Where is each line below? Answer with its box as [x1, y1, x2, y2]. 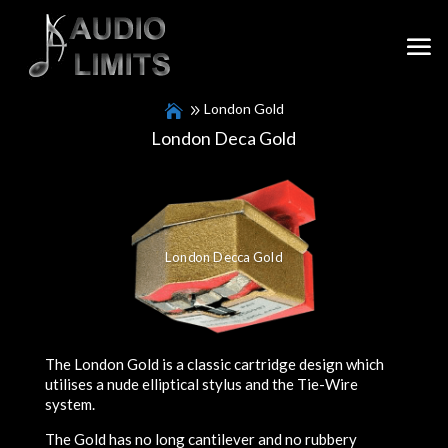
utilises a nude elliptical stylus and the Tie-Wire [44, 375, 358, 394]
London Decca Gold [165, 249, 283, 266]
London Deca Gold [151, 127, 297, 150]
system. [44, 395, 95, 414]
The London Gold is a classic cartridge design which [44, 355, 384, 374]
